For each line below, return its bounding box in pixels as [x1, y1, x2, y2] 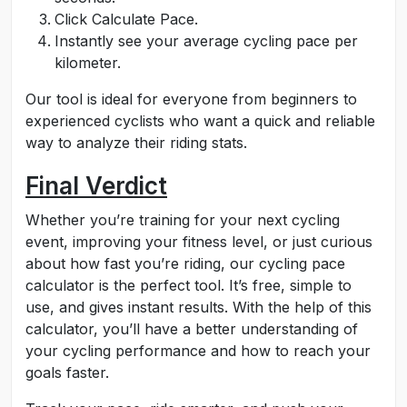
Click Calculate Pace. [55, 10, 198, 28]
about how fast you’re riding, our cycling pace [25, 254, 345, 273]
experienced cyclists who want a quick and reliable [25, 112, 375, 130]
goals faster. [25, 363, 109, 382]
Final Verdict [25, 172, 167, 200]
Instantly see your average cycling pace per [55, 32, 358, 50]
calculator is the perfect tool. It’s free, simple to [25, 276, 352, 294]
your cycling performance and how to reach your [25, 342, 371, 360]
